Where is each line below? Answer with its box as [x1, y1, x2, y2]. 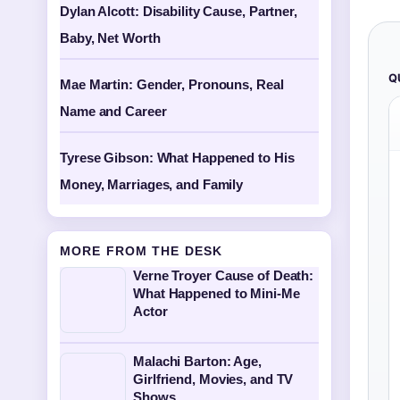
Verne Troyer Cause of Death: [133, 268, 314, 283]
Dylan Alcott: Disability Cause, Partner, [60, 4, 297, 19]
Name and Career [60, 104, 167, 119]
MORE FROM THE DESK [60, 244, 223, 258]
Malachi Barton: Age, [133, 354, 262, 369]
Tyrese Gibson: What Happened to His [60, 150, 295, 165]
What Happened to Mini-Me [133, 286, 300, 301]
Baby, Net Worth [60, 30, 161, 46]
